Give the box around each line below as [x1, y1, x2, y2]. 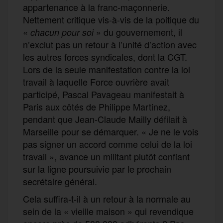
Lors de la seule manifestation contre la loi [23, 62, 190, 76]
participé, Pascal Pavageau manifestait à [23, 87, 184, 101]
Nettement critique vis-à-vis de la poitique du [23, 12, 199, 26]
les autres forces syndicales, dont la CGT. [23, 50, 187, 63]
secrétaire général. [23, 174, 97, 188]
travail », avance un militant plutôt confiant [23, 149, 190, 163]
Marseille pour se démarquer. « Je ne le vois [23, 124, 199, 138]
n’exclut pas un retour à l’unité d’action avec [23, 37, 197, 51]
